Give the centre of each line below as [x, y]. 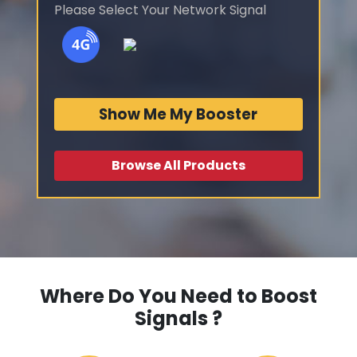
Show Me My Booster [178, 115]
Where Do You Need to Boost [178, 296]
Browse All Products [178, 166]
